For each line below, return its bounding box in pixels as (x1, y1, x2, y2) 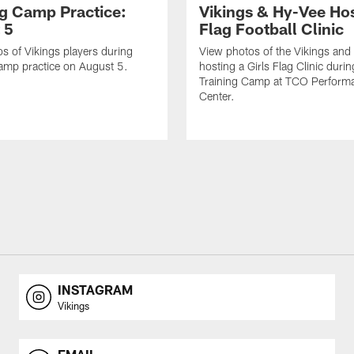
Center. (199, 89, 235, 104)
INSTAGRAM (58, 282, 133, 298)
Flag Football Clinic (199, 19, 344, 39)
